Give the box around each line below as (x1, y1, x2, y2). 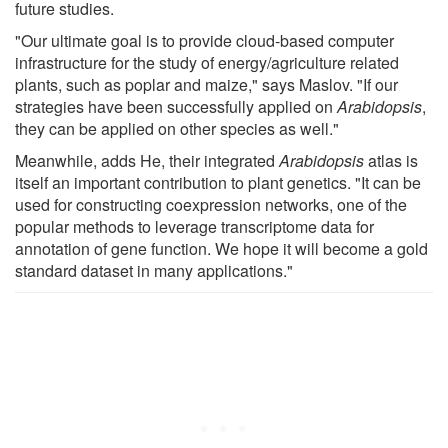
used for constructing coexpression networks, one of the (15, 192, 407, 216)
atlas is (364, 148, 418, 172)
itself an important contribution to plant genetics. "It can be (15, 170, 421, 194)
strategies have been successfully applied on (15, 94, 337, 118)
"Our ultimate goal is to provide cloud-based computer (15, 28, 394, 52)
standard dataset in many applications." (15, 258, 293, 282)
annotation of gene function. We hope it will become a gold (15, 236, 428, 260)
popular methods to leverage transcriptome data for (15, 214, 374, 238)
